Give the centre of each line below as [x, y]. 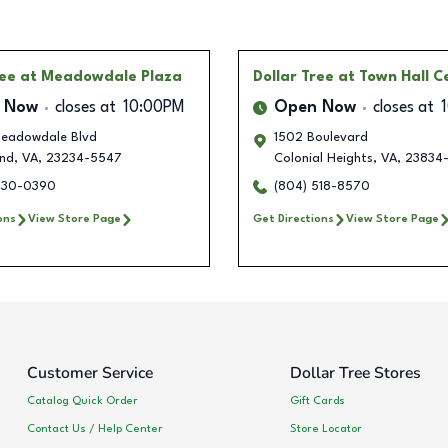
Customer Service [90, 373]
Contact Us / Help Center [95, 428]
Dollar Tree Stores [355, 373]
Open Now [315, 108]
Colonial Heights [323, 159]
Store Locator [325, 428]
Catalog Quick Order [82, 400]
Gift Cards [317, 400]
